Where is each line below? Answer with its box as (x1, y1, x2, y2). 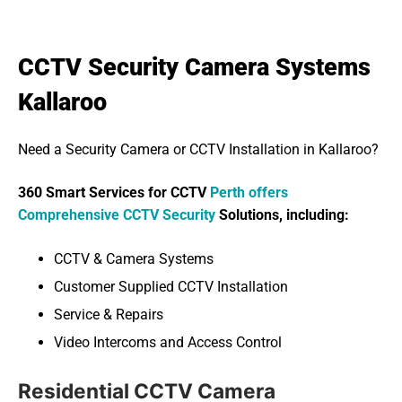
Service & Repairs (54, 306, 167, 324)
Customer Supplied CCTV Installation (54, 278, 288, 296)
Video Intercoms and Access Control (54, 334, 282, 352)
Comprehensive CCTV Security (18, 206, 215, 224)
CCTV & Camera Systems (54, 250, 214, 268)
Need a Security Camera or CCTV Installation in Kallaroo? (18, 141, 379, 159)
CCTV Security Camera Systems (18, 53, 371, 83)
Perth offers (210, 184, 288, 202)
